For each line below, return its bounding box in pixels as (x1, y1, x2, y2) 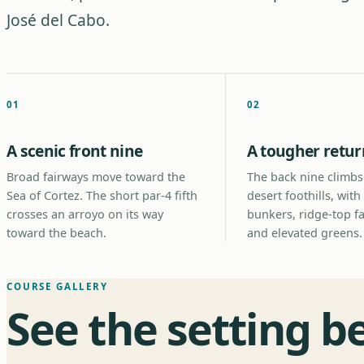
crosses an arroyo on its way (6, 206, 163, 222)
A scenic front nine (6, 140, 143, 162)
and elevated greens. (246, 225, 362, 240)
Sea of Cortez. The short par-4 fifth (6, 188, 197, 203)
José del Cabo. (6, 9, 110, 31)
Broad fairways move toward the (6, 169, 185, 184)
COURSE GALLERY (6, 280, 108, 292)
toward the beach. (6, 225, 106, 240)
